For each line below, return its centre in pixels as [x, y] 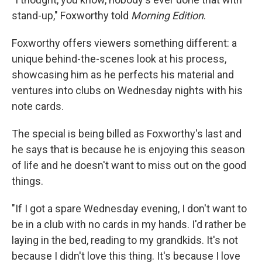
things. [27, 181]
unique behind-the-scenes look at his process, [119, 58]
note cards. [38, 106]
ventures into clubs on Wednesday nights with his [127, 90]
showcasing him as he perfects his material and [123, 74]
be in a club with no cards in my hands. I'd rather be [129, 224]
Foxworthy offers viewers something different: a [124, 43]
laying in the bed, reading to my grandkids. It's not [125, 240]
